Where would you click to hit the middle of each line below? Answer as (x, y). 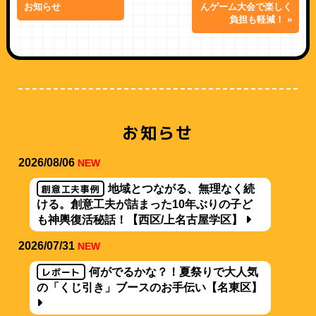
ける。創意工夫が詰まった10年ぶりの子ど (145, 205)
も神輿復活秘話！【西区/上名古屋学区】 (141, 220)
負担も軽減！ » (261, 20)
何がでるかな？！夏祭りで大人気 (174, 272)
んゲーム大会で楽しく (247, 7)
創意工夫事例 (71, 189)
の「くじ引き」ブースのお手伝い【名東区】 (150, 288)
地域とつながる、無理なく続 (182, 189)
